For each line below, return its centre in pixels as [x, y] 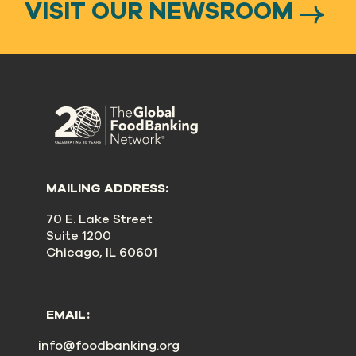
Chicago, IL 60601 [102, 253]
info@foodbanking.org [109, 346]
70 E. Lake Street [100, 219]
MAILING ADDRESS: [108, 188]
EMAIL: [68, 315]
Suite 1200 [79, 236]
